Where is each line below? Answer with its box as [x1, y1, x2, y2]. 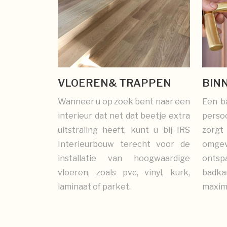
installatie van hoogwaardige [58, 153, 190, 163]
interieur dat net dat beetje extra [58, 110, 190, 121]
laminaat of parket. [58, 181, 131, 192]
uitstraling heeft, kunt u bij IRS [58, 125, 190, 135]
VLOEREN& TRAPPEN [58, 77, 171, 89]
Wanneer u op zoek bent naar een [58, 96, 190, 106]
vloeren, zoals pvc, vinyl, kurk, [58, 167, 190, 177]
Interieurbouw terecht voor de [58, 139, 190, 149]
